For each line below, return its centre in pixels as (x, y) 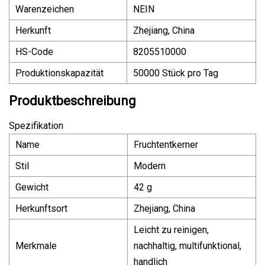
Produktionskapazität (59, 73)
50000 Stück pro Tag (176, 73)
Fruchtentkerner (166, 144)
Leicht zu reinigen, (171, 230)
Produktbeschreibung (72, 101)
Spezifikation (36, 125)
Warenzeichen (45, 9)
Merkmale (36, 245)
